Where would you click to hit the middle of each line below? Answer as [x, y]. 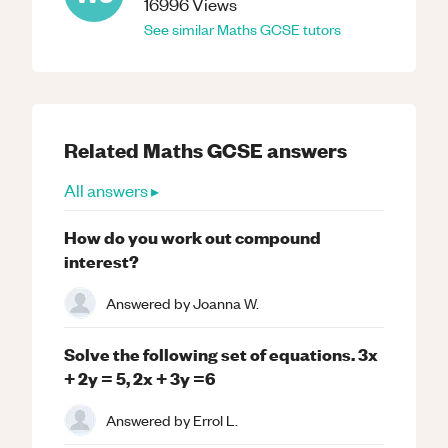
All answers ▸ [111, 190]
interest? [101, 260]
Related [103, 149]
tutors [320, 29]
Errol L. [215, 419]
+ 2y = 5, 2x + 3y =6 [139, 377]
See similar [180, 29]
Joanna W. [226, 302]
